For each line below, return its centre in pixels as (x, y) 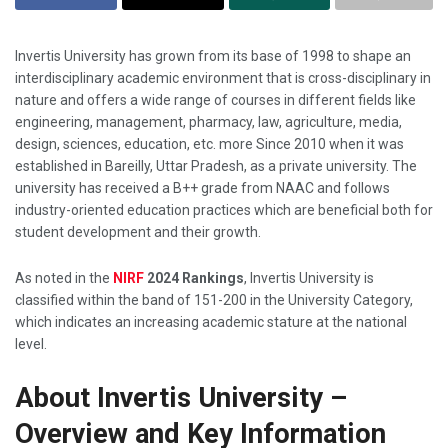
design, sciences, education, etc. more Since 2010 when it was (209, 143)
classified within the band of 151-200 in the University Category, (214, 300)
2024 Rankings (194, 278)
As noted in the (64, 278)
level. (31, 344)
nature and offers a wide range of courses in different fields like (215, 99)
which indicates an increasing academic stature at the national (211, 322)
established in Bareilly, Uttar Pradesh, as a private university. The (216, 165)
